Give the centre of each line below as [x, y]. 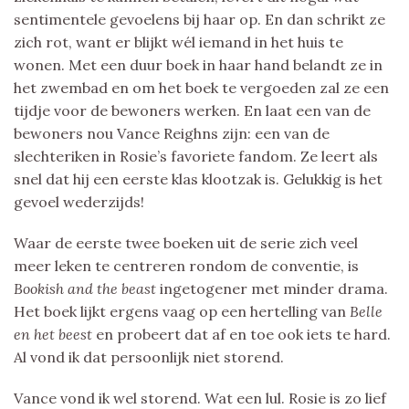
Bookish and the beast [87, 288]
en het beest [55, 334]
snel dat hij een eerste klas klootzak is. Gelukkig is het [198, 178]
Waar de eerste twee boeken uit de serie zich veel [186, 242]
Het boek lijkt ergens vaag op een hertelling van [182, 311]
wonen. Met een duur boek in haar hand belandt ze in [198, 64]
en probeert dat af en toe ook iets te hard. [243, 334]
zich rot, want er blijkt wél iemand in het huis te [178, 42]
